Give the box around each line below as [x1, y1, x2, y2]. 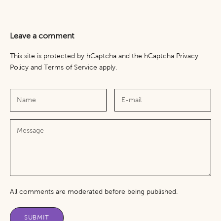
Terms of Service [44, 64, 97, 71]
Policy [10, 64, 29, 71]
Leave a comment [10, 32, 74, 40]
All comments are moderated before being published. [10, 187, 178, 195]
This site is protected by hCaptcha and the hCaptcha [10, 52, 176, 60]
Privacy [176, 52, 198, 60]
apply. [97, 64, 117, 71]
